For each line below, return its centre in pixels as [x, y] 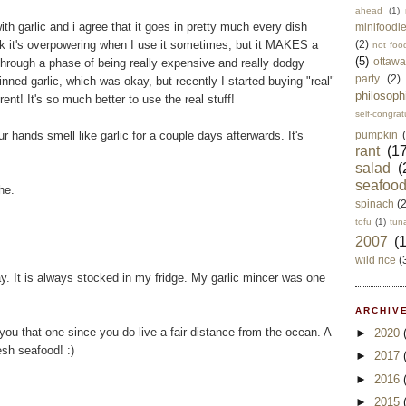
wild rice [376, 260]
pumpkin [377, 135]
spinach [375, 204]
